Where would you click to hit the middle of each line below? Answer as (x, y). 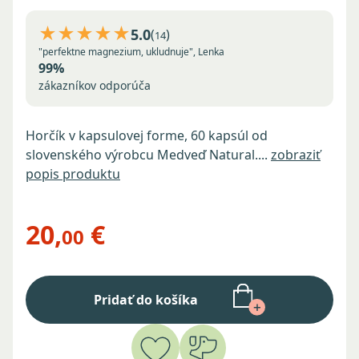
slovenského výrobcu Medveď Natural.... (148, 154)
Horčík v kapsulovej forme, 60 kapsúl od (147, 135)
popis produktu (73, 173)
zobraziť (296, 154)
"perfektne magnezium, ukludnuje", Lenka (131, 51)
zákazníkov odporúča (95, 85)
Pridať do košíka (145, 299)
